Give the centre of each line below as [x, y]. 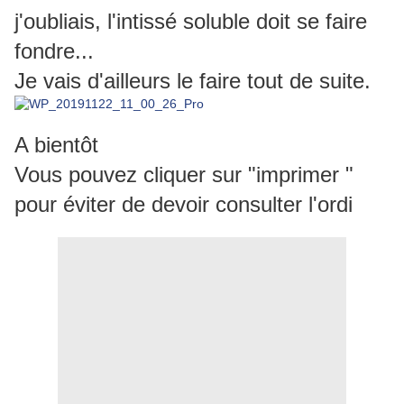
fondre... [54, 51]
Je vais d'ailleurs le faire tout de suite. [193, 81]
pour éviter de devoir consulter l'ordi [184, 205]
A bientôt [56, 145]
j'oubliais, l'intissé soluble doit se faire [191, 22]
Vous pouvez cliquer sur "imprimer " [184, 175]
